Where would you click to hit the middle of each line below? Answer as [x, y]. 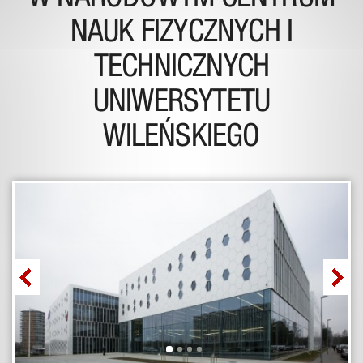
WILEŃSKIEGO [181, 139]
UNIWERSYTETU [181, 104]
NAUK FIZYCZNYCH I [181, 34]
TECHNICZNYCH [181, 69]
